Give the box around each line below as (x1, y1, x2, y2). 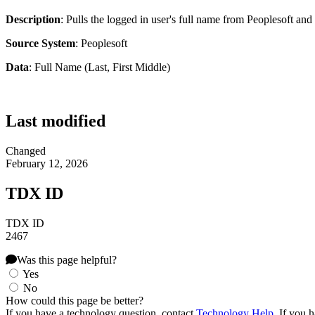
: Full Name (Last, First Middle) (29, 61, 170, 74)
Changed (6, 145, 46, 157)
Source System (6, 37, 75, 50)
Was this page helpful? (17, 253, 117, 266)
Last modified (6, 112, 105, 131)
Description (6, 13, 60, 26)
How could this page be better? (6, 294, 143, 307)
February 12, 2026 (6, 157, 88, 170)
